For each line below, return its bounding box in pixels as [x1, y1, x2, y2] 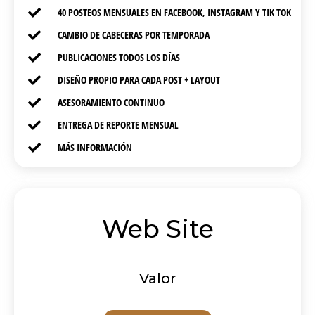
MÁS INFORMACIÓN [57, 141, 132, 155]
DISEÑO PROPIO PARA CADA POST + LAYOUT [57, 73, 220, 87]
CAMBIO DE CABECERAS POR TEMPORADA [57, 28, 210, 42]
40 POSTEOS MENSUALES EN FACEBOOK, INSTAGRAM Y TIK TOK [57, 6, 291, 20]
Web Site [101, 214, 214, 245]
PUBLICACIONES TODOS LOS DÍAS [57, 51, 180, 65]
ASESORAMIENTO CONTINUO [57, 96, 165, 110]
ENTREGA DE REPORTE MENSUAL [57, 118, 179, 132]
